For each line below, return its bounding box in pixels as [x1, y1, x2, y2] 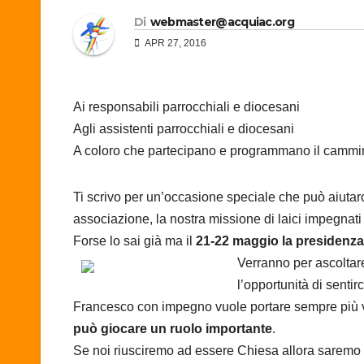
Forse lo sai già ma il [73, 234, 196, 249]
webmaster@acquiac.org [149, 15, 294, 30]
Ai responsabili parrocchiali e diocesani [73, 100, 300, 115]
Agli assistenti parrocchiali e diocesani [73, 122, 294, 136]
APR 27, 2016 [143, 37, 206, 50]
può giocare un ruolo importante [73, 322, 272, 336]
